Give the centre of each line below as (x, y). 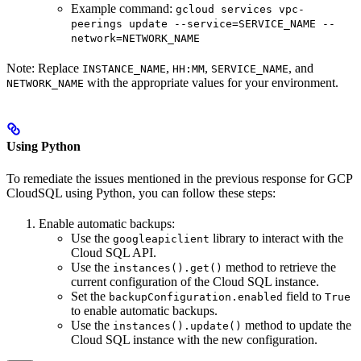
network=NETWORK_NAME (135, 39)
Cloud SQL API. (114, 252)
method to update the (297, 325)
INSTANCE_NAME (124, 69)
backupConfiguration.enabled (196, 297)
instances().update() (177, 326)
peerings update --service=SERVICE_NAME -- (203, 24)
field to (304, 296)
